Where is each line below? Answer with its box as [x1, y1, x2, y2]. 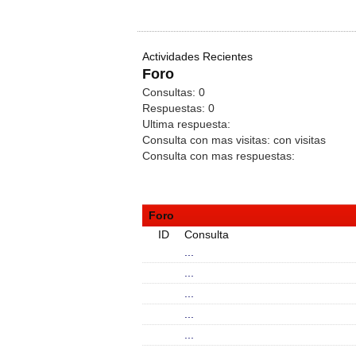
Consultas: [142, 86, 199, 99]
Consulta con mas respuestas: [142, 149, 295, 162]
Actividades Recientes [142, 50, 253, 63]
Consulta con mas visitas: [142, 133, 273, 146]
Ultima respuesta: [142, 118, 230, 130]
